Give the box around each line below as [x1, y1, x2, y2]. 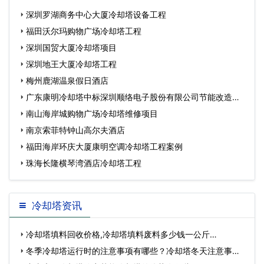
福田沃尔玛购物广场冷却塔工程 [26, 25, 141, 36]
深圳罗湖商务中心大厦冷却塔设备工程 [26, 9, 166, 19]
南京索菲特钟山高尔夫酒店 [26, 124, 125, 135]
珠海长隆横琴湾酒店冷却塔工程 [26, 157, 141, 168]
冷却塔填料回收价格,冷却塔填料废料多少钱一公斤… [26, 229, 217, 239]
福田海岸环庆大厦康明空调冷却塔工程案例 [26, 141, 183, 151]
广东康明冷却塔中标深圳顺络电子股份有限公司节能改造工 [26, 91, 240, 102]
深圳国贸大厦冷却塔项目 [26, 42, 117, 52]
